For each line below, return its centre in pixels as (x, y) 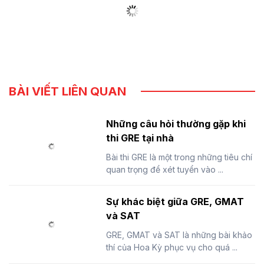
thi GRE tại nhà (140, 138)
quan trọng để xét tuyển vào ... (165, 169)
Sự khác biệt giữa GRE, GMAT (175, 202)
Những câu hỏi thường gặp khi (176, 123)
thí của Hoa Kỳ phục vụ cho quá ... (172, 247)
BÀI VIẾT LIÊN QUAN (67, 91)
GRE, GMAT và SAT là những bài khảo (179, 235)
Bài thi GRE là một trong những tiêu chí (179, 157)
